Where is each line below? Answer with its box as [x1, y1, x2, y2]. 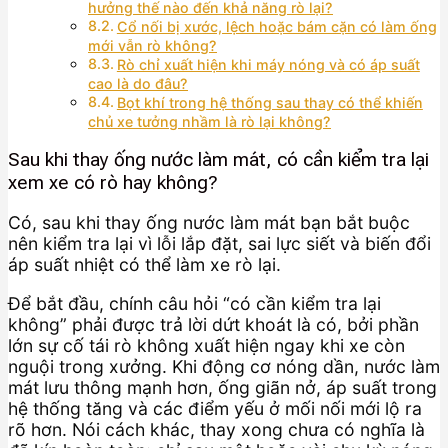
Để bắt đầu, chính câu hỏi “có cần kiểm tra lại [8, 292, 381, 314]
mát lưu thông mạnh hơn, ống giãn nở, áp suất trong [8, 376, 437, 398]
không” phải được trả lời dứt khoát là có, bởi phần [8, 313, 419, 335]
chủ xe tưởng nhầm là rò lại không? [88, 112, 331, 130]
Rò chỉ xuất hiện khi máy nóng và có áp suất [116, 55, 420, 73]
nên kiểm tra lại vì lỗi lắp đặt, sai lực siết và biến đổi [8, 233, 431, 255]
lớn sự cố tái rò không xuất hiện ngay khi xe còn [8, 334, 405, 356]
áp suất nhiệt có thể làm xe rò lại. [8, 254, 281, 276]
